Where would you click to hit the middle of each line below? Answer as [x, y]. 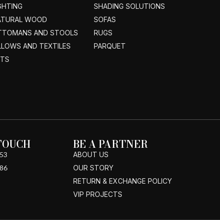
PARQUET [110, 46]
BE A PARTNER [111, 144]
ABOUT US [91, 155]
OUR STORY [94, 168]
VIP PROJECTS [98, 194]
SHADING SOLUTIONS [129, 6]
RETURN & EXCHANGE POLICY [123, 181]
